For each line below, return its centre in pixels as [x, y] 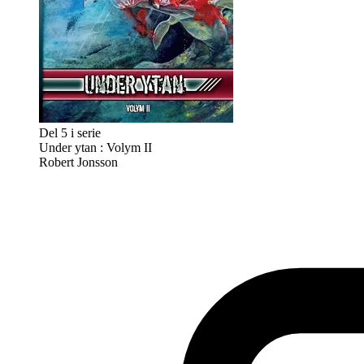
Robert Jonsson [78, 162]
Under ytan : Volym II [95, 148]
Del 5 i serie [70, 133]
